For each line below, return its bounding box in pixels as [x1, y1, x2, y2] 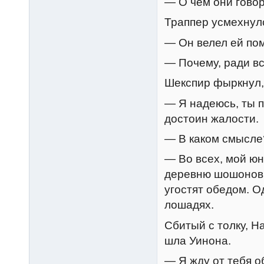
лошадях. [164, 199, 214, 212]
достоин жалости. [164, 112, 259, 125]
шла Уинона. [164, 234, 231, 247]
